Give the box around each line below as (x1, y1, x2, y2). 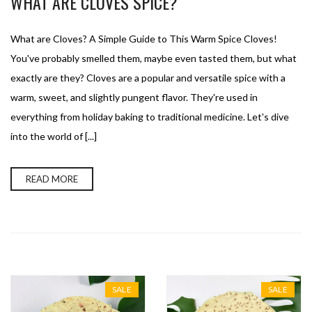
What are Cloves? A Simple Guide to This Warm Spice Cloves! (10, 33, 277, 45)
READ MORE (26, 173, 78, 185)
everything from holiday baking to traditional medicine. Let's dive (10, 111, 289, 123)
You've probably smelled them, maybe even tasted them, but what (10, 52, 297, 64)
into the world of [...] (10, 130, 97, 142)
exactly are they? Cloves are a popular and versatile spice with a (10, 72, 286, 84)
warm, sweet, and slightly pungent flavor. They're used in (10, 91, 258, 103)
